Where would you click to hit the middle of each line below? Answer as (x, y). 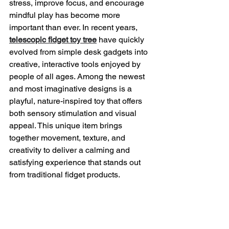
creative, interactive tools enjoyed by (76, 64)
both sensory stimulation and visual (74, 113)
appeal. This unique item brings (67, 125)
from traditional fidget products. (65, 174)
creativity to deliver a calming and (71, 150)
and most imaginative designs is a (72, 88)
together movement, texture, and (68, 138)
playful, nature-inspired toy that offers (77, 101)
